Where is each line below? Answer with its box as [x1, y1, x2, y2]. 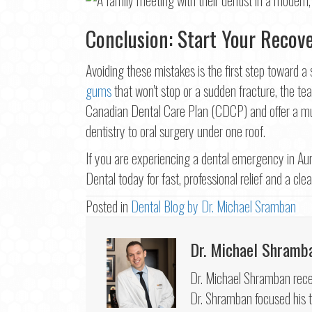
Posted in [86, 195, 131, 217]
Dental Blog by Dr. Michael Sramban [131, 195, 296, 217]
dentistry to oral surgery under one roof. [86, 120, 265, 141]
